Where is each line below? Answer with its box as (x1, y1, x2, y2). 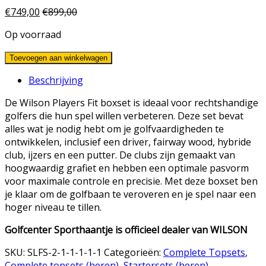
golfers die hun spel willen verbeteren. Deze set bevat (5, 109, 243, 122)
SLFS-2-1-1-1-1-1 (27, 245, 102, 259)
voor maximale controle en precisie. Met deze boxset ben (5, 174, 258, 188)
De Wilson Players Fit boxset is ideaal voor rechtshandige (5, 96, 258, 109)
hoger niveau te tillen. (5, 200, 102, 214)
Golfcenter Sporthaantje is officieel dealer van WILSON (5, 223, 248, 236)
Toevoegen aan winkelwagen (9, 53, 107, 62)
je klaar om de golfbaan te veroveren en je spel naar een (5, 187, 256, 201)
